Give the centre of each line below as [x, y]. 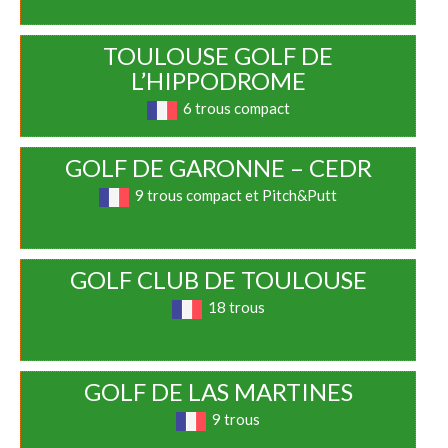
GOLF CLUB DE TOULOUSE [218, 280]
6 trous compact [236, 108]
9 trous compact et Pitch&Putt [236, 195]
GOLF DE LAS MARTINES [218, 392]
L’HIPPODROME [218, 81]
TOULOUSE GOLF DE [218, 56]
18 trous [236, 307]
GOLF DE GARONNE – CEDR [218, 168]
